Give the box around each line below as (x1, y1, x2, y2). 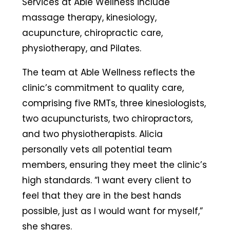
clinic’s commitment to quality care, (22, 82, 184, 94)
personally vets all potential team (22, 143, 172, 156)
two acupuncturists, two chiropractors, (22, 112, 193, 125)
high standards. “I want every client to (22, 174, 191, 187)
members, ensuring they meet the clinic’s (22, 159, 207, 171)
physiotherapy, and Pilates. (22, 42, 144, 55)
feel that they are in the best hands (22, 189, 181, 202)
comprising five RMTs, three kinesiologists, (22, 97, 206, 110)
